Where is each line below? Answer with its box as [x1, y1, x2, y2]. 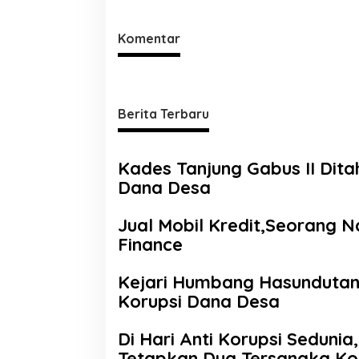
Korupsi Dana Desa [118, 289, 280, 313]
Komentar [118, 30, 180, 46]
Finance [118, 232, 183, 256]
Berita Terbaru [118, 105, 209, 122]
